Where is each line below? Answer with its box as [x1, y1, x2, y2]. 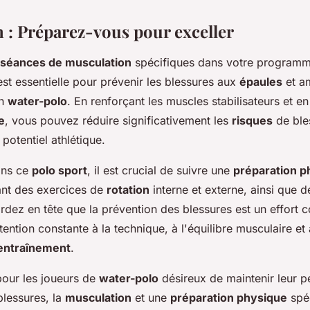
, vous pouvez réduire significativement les [5, 113, 232, 127]
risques [232, 113, 273, 127]
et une [131, 290, 170, 304]
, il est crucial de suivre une [87, 163, 233, 177]
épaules [239, 74, 282, 89]
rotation [107, 182, 149, 197]
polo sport [32, 163, 87, 177]
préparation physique [170, 290, 287, 304]
